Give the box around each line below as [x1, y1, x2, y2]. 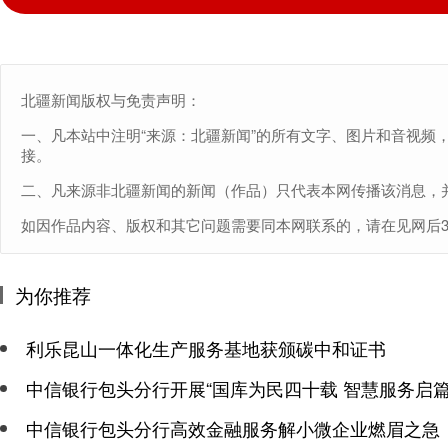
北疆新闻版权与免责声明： [21, 89, 201, 110]
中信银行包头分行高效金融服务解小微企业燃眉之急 [26, 415, 440, 441]
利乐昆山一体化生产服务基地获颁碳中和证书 [26, 335, 386, 361]
